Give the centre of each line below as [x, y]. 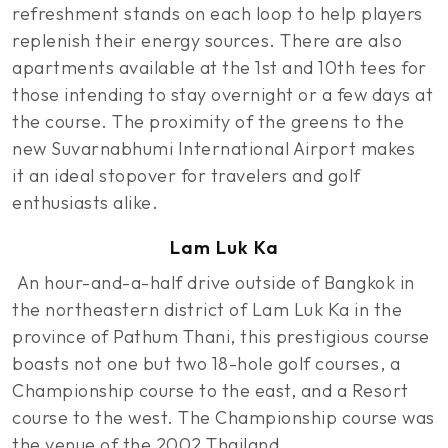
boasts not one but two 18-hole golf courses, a [206, 363]
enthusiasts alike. [85, 202]
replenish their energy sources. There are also [207, 40]
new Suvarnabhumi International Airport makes [213, 148]
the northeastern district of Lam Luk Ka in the [207, 309]
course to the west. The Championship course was [223, 417]
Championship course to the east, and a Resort [210, 390]
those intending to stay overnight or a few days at [222, 94]
